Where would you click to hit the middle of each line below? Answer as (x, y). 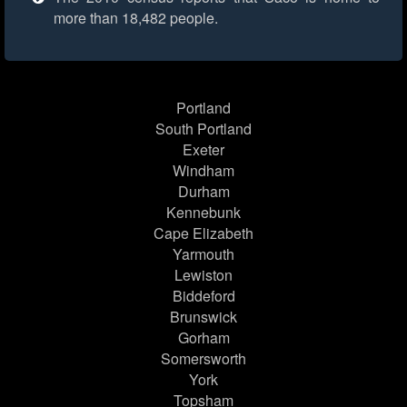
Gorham (203, 338)
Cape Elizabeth (203, 233)
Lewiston (203, 275)
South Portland (203, 129)
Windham (203, 171)
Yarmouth (203, 254)
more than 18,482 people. (136, 18)
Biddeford (203, 296)
